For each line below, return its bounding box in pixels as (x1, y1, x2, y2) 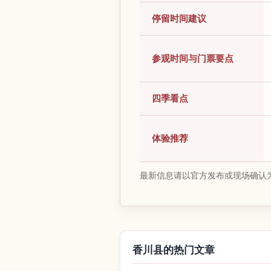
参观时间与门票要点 (152, 53, 233, 65)
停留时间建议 (152, 13, 206, 25)
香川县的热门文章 (132, 244, 215, 256)
